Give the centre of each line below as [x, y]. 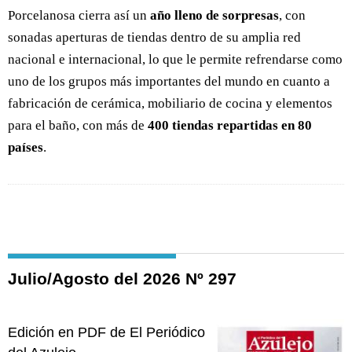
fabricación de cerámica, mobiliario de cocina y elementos [170, 104]
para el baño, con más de [78, 126]
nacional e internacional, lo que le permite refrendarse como [175, 60]
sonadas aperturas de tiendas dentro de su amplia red [154, 38]
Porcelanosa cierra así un [79, 16]
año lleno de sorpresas [214, 16]
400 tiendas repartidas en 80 [230, 126]
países [26, 148]
